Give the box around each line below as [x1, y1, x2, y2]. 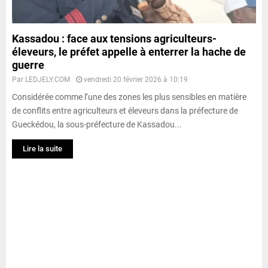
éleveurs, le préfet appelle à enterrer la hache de [12, 45, 246, 58]
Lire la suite [23, 144, 62, 153]
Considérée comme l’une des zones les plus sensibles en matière [12, 92, 246, 102]
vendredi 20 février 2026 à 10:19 [84, 75, 188, 84]
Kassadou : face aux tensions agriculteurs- [12, 32, 217, 45]
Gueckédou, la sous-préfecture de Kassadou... [12, 119, 182, 129]
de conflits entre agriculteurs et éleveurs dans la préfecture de [12, 105, 238, 115]
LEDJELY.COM [25, 75, 70, 84]
